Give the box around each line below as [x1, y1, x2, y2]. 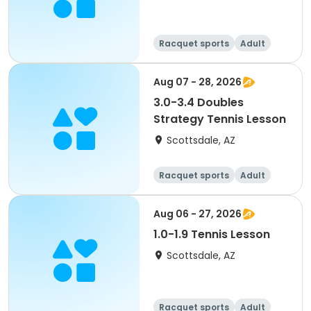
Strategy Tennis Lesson [153, 111, 286, 127]
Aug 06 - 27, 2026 [153, 207, 242, 221]
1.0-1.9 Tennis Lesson [153, 226, 270, 242]
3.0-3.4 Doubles [153, 94, 244, 110]
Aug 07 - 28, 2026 [153, 75, 242, 89]
